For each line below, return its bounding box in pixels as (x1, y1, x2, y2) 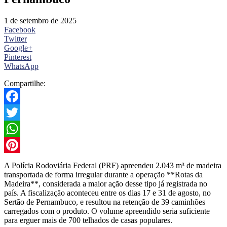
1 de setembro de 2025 (4, 16, 77, 25)
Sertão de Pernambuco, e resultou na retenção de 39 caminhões (4, 198, 205, 207)
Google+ (4, 44, 32, 53)
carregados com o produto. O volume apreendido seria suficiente (4, 207, 210, 216)
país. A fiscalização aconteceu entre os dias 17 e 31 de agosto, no (4, 188, 211, 198)
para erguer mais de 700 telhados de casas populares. (4, 216, 172, 225)
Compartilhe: (4, 79, 46, 88)
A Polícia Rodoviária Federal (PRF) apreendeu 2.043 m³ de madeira (4, 161, 221, 170)
